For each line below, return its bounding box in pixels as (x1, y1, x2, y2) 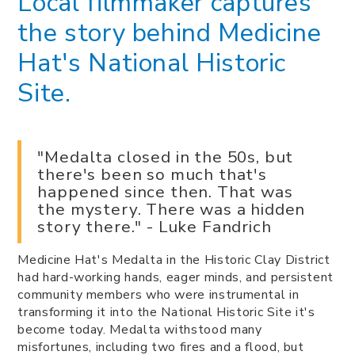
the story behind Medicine (17, 15, 322, 50)
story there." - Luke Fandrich (37, 215, 272, 238)
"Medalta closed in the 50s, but (37, 145, 294, 168)
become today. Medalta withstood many (17, 320, 262, 338)
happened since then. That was (37, 180, 293, 203)
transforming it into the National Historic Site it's (17, 303, 315, 321)
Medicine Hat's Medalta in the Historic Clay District (17, 250, 330, 269)
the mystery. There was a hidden (37, 197, 306, 220)
